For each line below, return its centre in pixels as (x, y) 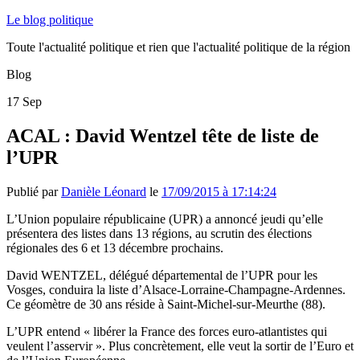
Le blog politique (50, 20)
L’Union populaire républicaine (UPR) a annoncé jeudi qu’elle (165, 219)
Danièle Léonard (104, 191)
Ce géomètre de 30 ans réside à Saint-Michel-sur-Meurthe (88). (166, 304)
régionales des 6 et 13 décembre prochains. (115, 247)
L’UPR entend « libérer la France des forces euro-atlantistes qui (167, 331)
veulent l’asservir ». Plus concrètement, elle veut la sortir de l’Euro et (180, 346)
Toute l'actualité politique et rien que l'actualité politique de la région (178, 47)
